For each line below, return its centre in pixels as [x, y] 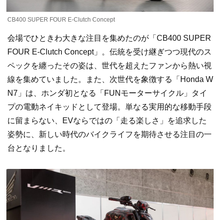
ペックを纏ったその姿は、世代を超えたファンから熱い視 [110, 66]
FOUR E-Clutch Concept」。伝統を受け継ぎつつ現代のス [110, 52]
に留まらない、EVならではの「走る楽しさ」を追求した [107, 121]
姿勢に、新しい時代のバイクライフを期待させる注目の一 [110, 135]
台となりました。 [39, 148]
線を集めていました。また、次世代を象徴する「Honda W [110, 80]
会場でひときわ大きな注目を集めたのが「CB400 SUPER [109, 38]
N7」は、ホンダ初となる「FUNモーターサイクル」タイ [107, 93]
